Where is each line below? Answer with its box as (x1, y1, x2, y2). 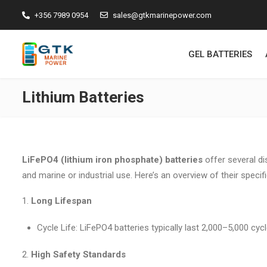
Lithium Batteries (22, 88, 144, 106)
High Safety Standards (31, 249, 126, 260)
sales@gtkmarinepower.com (113, 10, 212, 20)
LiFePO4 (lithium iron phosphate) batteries (22, 154, 203, 165)
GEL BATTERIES (188, 49, 252, 60)
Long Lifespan (31, 195, 92, 206)
